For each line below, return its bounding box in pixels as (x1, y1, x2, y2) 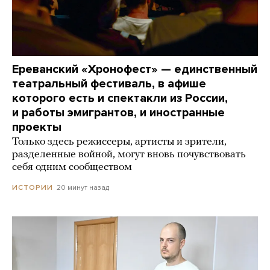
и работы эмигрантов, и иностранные (12, 105, 225, 120)
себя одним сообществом (12, 161, 132, 173)
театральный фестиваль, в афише (12, 76, 206, 91)
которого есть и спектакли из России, (12, 90, 228, 105)
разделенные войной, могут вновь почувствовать (12, 148, 246, 160)
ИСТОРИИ (12, 183, 53, 192)
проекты (12, 119, 61, 134)
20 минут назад (57, 183, 109, 192)
